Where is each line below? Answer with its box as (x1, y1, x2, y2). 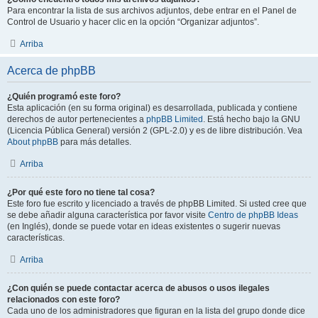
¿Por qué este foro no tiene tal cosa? (7, 187, 155, 197)
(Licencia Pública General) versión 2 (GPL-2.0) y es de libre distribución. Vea (7, 126, 302, 136)
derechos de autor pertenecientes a (7, 114, 146, 124)
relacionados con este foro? (7, 295, 120, 305)
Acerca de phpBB (7, 65, 96, 77)
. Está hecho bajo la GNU (203, 114, 300, 124)
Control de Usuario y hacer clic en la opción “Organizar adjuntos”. (7, 17, 259, 27)
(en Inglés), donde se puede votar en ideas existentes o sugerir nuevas (7, 221, 280, 231)
